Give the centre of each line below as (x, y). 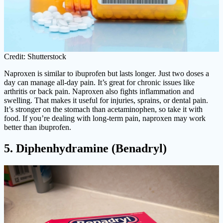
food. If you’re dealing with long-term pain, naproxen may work (105, 118)
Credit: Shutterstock (35, 56)
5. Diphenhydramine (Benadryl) (85, 148)
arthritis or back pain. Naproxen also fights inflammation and (99, 91)
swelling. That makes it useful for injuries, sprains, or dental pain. (106, 100)
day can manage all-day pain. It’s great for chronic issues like (99, 82)
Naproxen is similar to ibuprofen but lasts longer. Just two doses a (107, 73)
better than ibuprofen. (38, 127)
